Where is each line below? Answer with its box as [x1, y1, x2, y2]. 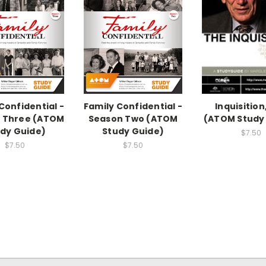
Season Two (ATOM [88, 113, 178, 125]
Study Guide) [102, 125, 164, 138]
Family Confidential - [83, 100, 183, 113]
